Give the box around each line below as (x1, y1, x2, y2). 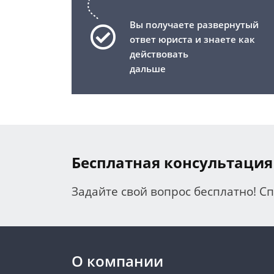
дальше (130, 62, 166, 75)
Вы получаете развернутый (130, 18, 259, 31)
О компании (72, 251, 163, 272)
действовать (130, 48, 188, 61)
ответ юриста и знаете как (130, 33, 255, 46)
